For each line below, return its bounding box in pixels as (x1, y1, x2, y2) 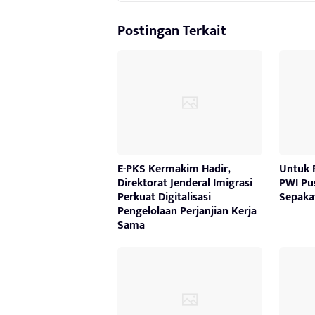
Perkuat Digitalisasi (117, 187, 211, 207)
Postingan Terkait (117, 18, 226, 43)
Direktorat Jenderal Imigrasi (117, 173, 252, 193)
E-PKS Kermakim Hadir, (117, 159, 231, 179)
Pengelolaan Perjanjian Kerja (117, 201, 257, 221)
